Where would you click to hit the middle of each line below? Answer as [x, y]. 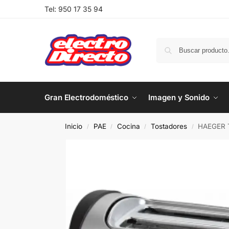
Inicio [74, 126]
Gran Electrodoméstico [86, 97]
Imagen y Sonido [179, 97]
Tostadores [169, 126]
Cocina [128, 126]
